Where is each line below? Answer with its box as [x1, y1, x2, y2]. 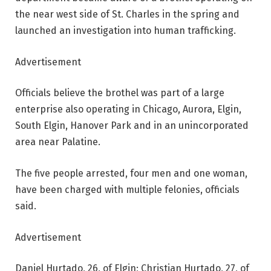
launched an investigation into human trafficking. [15, 25, 236, 37]
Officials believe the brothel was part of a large [15, 87, 224, 99]
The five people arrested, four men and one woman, [15, 168, 247, 179]
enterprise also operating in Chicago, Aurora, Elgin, [15, 103, 241, 116]
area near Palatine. [15, 136, 100, 148]
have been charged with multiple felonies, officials [15, 184, 240, 195]
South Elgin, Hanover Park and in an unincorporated [15, 120, 249, 132]
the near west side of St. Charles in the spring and [15, 8, 240, 21]
